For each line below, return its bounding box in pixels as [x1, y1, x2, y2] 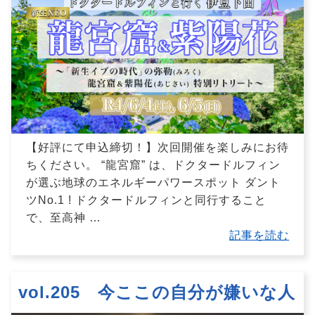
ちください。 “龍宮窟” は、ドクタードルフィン [25, 158, 281, 171]
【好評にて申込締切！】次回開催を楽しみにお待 [25, 141, 289, 153]
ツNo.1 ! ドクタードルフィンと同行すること [25, 193, 266, 206]
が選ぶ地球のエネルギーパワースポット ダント [25, 176, 281, 188]
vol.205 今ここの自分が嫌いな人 [18, 282, 295, 302]
